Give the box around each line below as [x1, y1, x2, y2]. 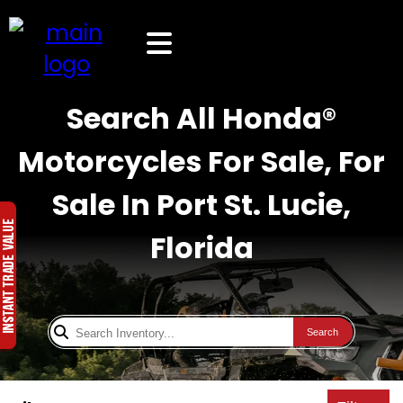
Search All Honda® [67, 98, 336, 139]
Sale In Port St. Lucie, [52, 184, 351, 225]
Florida [149, 228, 254, 268]
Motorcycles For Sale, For [18, 141, 385, 182]
